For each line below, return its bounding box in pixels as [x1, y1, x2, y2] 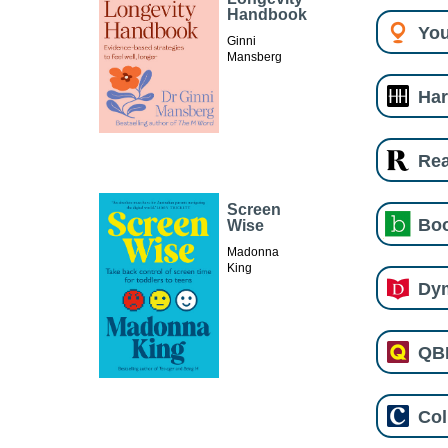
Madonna [227, 244, 280, 259]
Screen [227, 200, 282, 218]
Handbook [227, 6, 308, 24]
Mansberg [227, 50, 283, 65]
